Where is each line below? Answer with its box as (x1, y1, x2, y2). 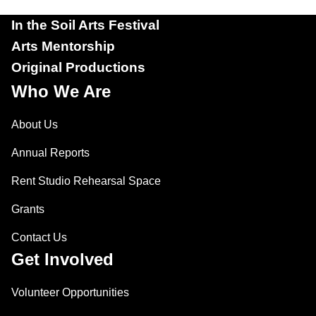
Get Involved (11, 250, 114, 269)
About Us (11, 119, 58, 130)
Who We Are (11, 82, 111, 101)
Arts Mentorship (11, 39, 115, 54)
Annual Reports (11, 147, 90, 159)
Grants (11, 203, 44, 215)
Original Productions (11, 60, 145, 75)
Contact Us (11, 231, 67, 243)
